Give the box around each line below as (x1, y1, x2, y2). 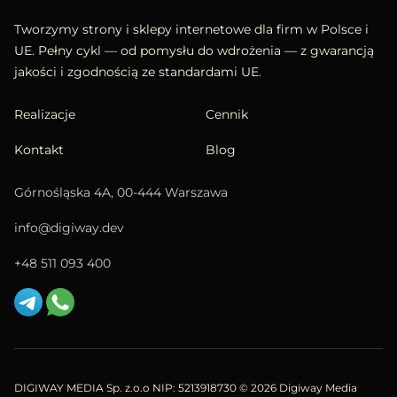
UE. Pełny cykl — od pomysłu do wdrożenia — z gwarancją (14, 43, 374, 59)
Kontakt (14, 142, 64, 159)
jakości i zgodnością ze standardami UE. (14, 64, 261, 81)
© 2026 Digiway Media (239, 381, 360, 395)
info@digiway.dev (14, 220, 124, 237)
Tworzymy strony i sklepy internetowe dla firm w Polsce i (14, 21, 369, 38)
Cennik (205, 106, 248, 123)
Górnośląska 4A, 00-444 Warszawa (14, 184, 228, 201)
